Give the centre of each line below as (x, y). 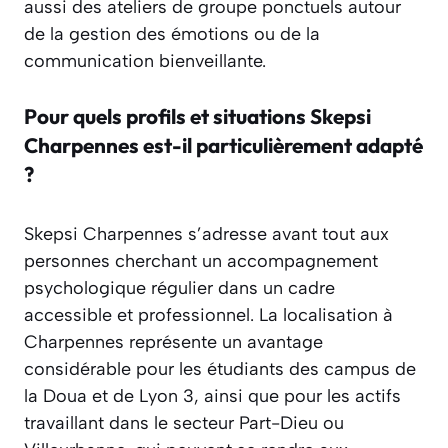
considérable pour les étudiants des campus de (220, 369)
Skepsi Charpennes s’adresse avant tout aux (206, 234)
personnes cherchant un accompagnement (201, 261)
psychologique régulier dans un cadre (179, 288)
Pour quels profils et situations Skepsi (197, 116)
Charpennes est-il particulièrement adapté (223, 145)
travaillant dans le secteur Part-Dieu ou (184, 423)
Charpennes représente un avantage (173, 342)
